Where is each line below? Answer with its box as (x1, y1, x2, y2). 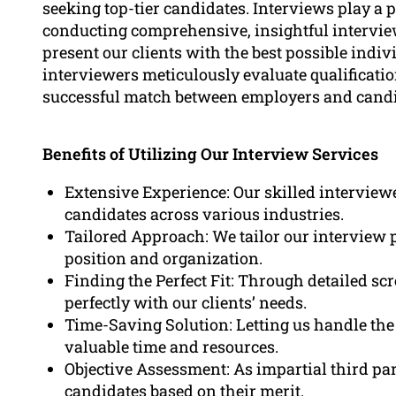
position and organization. (65, 247, 263, 269)
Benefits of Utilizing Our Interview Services (42, 142, 378, 164)
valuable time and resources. (65, 335, 278, 357)
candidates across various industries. (65, 202, 344, 225)
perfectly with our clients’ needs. (65, 291, 307, 313)
